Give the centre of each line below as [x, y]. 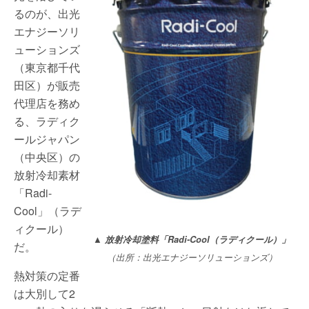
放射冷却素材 [47, 175]
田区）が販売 [47, 85]
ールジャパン [47, 139]
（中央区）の [47, 157]
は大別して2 [44, 293]
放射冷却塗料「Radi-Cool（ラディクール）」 [198, 239]
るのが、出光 [47, 13]
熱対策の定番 [47, 276]
